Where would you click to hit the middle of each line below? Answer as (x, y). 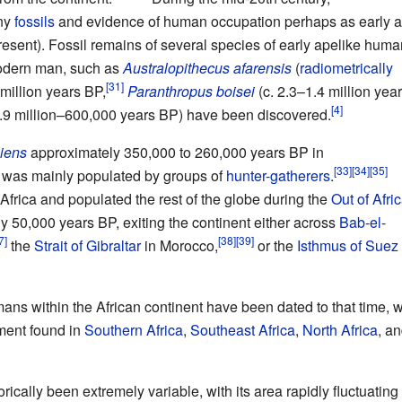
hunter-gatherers (278, 175)
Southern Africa (133, 329)
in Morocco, (179, 245)
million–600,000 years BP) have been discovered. (172, 114)
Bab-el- (362, 222)
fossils (34, 21)
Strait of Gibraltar (87, 245)
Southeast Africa (242, 329)
